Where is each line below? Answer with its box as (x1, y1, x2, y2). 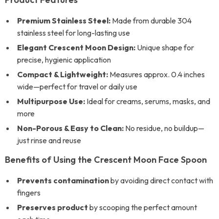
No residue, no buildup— (124, 123, 204, 133)
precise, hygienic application (17, 55, 111, 65)
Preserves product (17, 202, 88, 212)
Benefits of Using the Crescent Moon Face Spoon (5, 154, 207, 165)
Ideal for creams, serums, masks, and (85, 96, 210, 106)
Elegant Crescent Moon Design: (17, 43, 135, 52)
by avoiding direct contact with (109, 175, 213, 185)
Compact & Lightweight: (17, 69, 108, 79)
